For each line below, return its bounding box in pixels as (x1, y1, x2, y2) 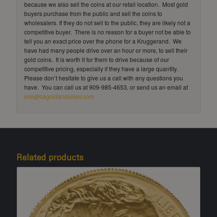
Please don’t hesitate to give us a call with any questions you (24, 73, 183, 82)
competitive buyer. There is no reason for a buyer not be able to (24, 27, 191, 36)
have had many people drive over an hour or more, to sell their (24, 46, 187, 54)
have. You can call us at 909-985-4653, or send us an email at (24, 82, 188, 91)
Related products (16, 151, 83, 162)
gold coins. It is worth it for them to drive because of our (24, 55, 169, 63)
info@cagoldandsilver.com (24, 92, 94, 100)
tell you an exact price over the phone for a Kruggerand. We (24, 36, 182, 45)
